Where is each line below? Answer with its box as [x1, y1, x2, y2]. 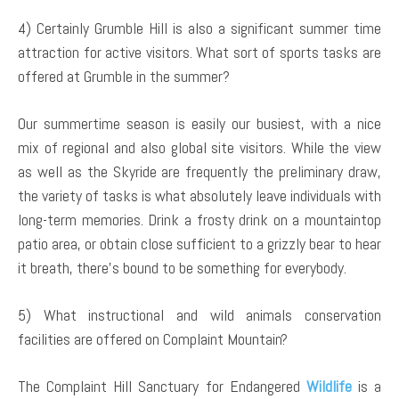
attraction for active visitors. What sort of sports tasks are [18, 41, 381, 62]
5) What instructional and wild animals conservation [18, 304, 381, 325]
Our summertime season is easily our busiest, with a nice [18, 112, 381, 134]
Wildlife [305, 375, 352, 396]
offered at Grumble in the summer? [18, 65, 230, 86]
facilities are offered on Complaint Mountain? [18, 328, 288, 349]
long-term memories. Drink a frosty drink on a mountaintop [18, 208, 381, 230]
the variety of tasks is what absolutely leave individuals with [18, 184, 381, 206]
